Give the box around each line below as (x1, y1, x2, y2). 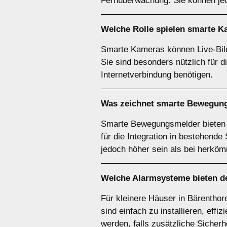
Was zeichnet (101, 99, 157, 108)
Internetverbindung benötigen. (101, 70, 213, 80)
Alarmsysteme (132, 173, 190, 183)
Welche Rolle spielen (101, 24, 187, 34)
